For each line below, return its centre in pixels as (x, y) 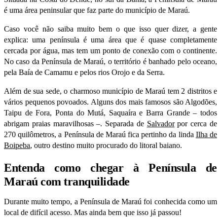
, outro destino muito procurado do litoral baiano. (106, 146)
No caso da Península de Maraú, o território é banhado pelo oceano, (110, 62)
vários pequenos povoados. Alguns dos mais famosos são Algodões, (110, 102)
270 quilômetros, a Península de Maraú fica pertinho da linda (100, 135)
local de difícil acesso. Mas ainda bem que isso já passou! (93, 213)
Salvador (161, 124)
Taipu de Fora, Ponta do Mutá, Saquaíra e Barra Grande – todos (110, 113)
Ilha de (206, 135)
